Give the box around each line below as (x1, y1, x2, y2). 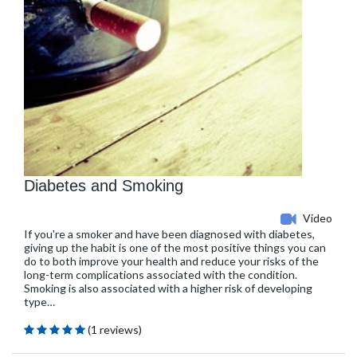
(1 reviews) (88, 322, 142, 336)
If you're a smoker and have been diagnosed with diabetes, (24, 226, 315, 241)
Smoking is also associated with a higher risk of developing (24, 280, 312, 295)
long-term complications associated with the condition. (24, 267, 297, 281)
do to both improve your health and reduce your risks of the (24, 253, 319, 268)
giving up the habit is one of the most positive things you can (24, 240, 326, 254)
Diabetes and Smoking (24, 176, 183, 194)
